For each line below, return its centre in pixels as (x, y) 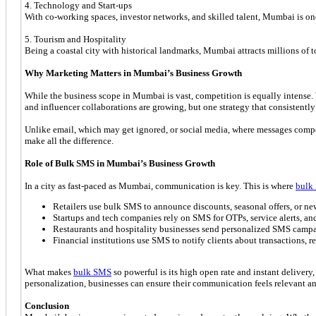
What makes (49, 272)
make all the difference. (69, 140)
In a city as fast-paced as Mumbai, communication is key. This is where (160, 186)
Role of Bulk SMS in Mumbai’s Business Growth (120, 163)
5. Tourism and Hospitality (75, 39)
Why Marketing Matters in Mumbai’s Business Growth (133, 73)
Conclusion (47, 305)
